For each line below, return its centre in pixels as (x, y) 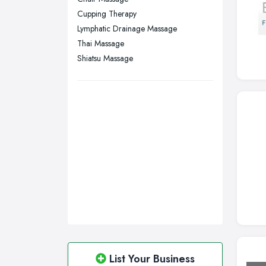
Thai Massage (101, 44)
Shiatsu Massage (105, 58)
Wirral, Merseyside (127, 31)
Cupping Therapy (107, 14)
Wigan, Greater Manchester (143, 12)
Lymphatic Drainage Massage (127, 29)
